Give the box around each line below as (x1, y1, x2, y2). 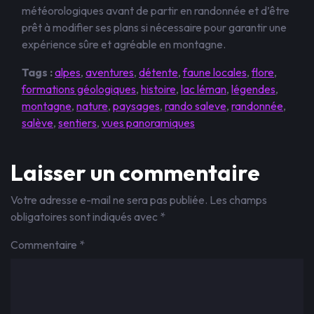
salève (22, 116, 53, 130)
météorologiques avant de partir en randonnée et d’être (22, 4, 289, 18)
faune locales (183, 65, 247, 79)
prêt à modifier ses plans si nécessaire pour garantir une (22, 20, 287, 34)
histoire (141, 82, 176, 96)
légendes (231, 82, 275, 96)
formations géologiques (22, 82, 136, 96)
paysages (113, 99, 160, 113)
